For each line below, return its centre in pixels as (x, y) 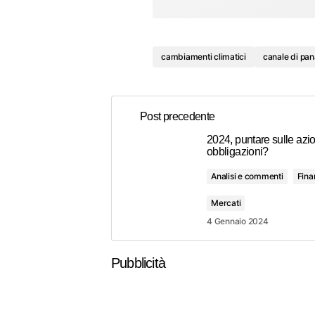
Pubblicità (138, 263)
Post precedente (178, 117)
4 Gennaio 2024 (238, 221)
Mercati (226, 203)
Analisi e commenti (247, 176)
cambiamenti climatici (204, 57)
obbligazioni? (238, 152)
